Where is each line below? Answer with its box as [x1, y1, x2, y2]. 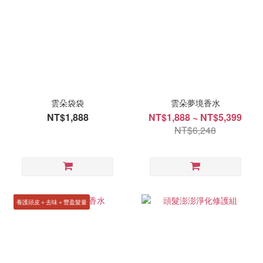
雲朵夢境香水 [170, 97, 220, 109]
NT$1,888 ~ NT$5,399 [149, 110, 242, 124]
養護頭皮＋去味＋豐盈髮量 [16, 198, 87, 207]
